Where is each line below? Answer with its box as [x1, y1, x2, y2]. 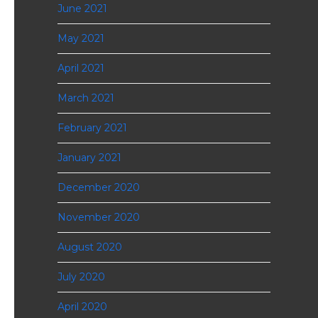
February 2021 [57, 121, 127, 134]
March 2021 [57, 92, 114, 104]
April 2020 [57, 300, 107, 313]
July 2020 [57, 270, 105, 283]
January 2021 [57, 151, 121, 164]
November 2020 [57, 211, 140, 224]
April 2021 [57, 62, 104, 75]
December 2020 [57, 181, 140, 194]
